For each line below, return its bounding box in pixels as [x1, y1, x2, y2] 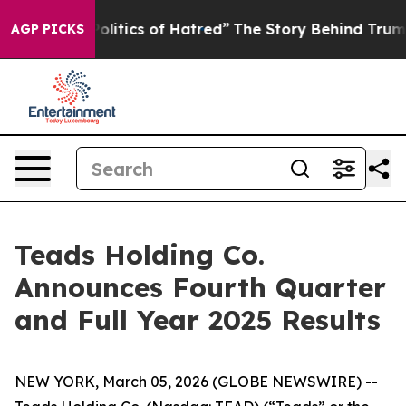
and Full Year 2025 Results [14, 303, 381, 337]
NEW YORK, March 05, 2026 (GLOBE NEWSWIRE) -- [14, 372, 378, 391]
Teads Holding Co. [14, 237, 265, 272]
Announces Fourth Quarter [14, 270, 386, 304]
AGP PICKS [11, 21, 84, 37]
